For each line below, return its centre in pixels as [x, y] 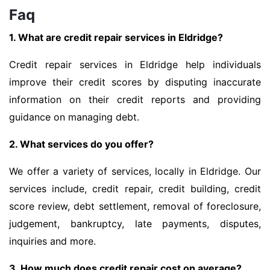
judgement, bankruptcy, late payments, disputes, [135, 224]
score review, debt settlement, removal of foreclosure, [135, 206]
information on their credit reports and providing [135, 100]
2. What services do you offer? [81, 144]
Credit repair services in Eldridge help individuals [135, 65]
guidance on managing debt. [74, 117]
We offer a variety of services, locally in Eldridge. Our [135, 171]
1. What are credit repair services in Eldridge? [116, 38]
